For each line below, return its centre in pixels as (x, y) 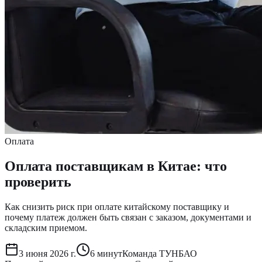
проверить (38, 182)
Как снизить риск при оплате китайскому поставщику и (117, 206)
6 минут (106, 253)
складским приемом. (46, 227)
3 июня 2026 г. (47, 253)
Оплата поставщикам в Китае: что (116, 166)
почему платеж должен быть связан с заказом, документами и (128, 217)
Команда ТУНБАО (160, 253)
